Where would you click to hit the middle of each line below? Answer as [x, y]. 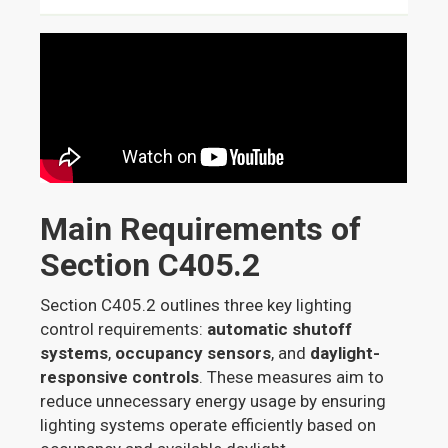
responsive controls [120, 376]
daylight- [345, 352]
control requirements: [124, 328]
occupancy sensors [193, 352]
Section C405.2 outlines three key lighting [196, 304]
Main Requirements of [201, 228]
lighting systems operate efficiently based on [208, 424]
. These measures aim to [292, 376]
